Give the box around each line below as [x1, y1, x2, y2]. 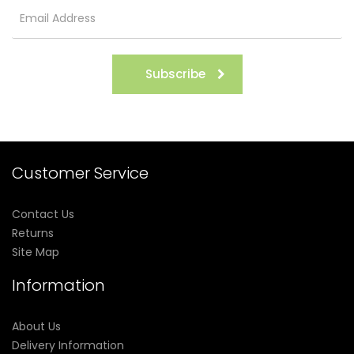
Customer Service [12, 161, 149, 184]
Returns [12, 224, 54, 241]
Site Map [12, 243, 59, 260]
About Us [12, 318, 61, 334]
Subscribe [145, 65, 205, 82]
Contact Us [12, 205, 74, 222]
